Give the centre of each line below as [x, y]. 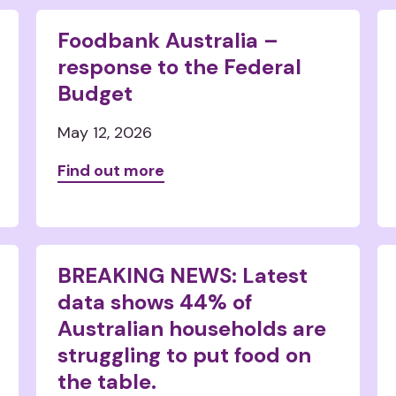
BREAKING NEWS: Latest [182, 275]
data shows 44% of [154, 302]
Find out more [110, 171]
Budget [95, 93]
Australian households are [191, 328]
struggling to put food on [184, 355]
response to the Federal [179, 67]
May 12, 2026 [104, 133]
